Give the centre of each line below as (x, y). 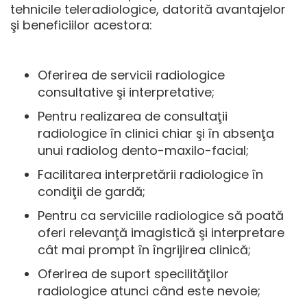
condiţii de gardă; (91, 191)
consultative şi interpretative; (126, 92)
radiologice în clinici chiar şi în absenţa (156, 133)
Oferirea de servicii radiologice (131, 75)
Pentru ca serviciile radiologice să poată (161, 215)
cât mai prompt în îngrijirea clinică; (144, 249)
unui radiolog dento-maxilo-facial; (143, 150)
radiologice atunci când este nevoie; (149, 291)
